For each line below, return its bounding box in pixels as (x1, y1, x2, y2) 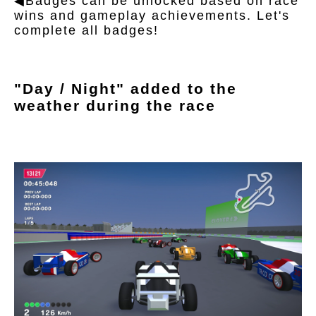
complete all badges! (14, 23, 159, 38)
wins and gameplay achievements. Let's (14, 8, 290, 23)
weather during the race (14, 97, 216, 114)
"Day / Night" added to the (14, 80, 237, 97)
